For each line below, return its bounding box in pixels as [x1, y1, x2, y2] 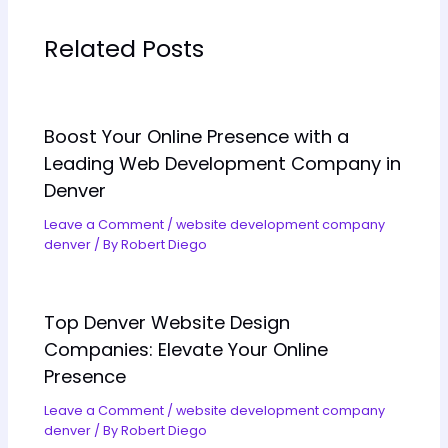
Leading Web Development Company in [44, 150, 402, 176]
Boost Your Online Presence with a [44, 123, 350, 149]
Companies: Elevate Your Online [44, 337, 329, 363]
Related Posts [44, 31, 205, 65]
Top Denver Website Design [44, 310, 291, 336]
